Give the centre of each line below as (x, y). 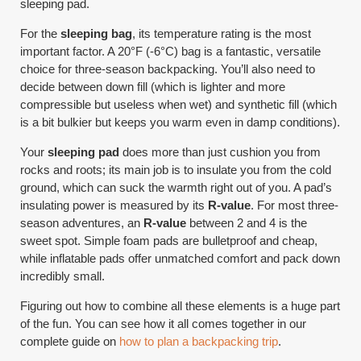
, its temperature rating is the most (222, 33)
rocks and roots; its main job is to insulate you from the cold (176, 170)
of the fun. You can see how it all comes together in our (164, 324)
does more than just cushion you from (220, 152)
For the (41, 33)
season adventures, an (82, 223)
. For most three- (295, 205)
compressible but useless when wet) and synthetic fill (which (179, 104)
